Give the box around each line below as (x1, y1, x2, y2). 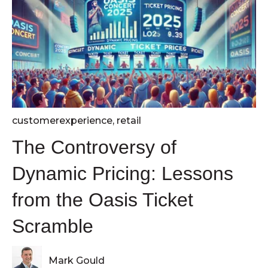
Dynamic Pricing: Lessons (12, 162, 233, 184)
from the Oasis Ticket (12, 188, 193, 211)
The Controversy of (12, 136, 176, 158)
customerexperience (12, 114, 112, 126)
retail (117, 114, 141, 126)
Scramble (12, 215, 93, 237)
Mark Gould (48, 255, 105, 267)
